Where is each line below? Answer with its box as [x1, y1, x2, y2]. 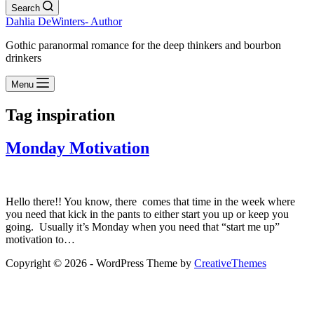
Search [11, 3, 40, 13]
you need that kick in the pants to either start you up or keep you [6, 207, 289, 220]
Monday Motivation [6, 138, 149, 157]
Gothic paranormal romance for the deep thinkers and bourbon [6, 39, 281, 51]
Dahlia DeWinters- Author [6, 15, 122, 27]
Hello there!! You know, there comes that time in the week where [6, 195, 295, 207]
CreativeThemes [194, 257, 266, 269]
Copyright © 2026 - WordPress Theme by [6, 257, 194, 269]
